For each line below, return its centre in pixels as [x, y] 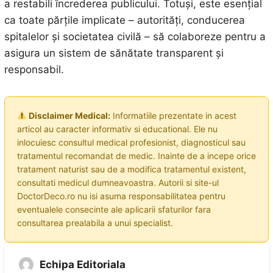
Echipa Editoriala [82, 264]
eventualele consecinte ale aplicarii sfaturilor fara [114, 209]
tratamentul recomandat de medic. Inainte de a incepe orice [136, 155]
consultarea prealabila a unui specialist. [95, 222]
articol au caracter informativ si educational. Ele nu [117, 129]
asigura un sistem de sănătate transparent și [114, 53]
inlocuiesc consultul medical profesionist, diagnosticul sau [131, 142]
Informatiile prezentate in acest [173, 115]
